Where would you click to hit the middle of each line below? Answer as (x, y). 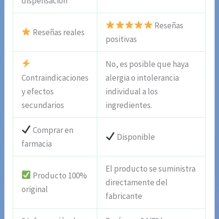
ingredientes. (129, 105)
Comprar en (52, 130)
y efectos (38, 91)
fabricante (124, 196)
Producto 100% (59, 175)
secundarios (43, 105)
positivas (121, 39)
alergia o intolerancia (142, 77)
